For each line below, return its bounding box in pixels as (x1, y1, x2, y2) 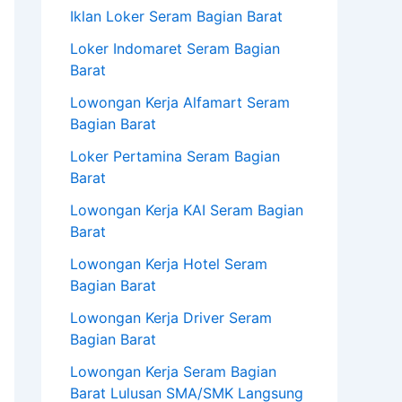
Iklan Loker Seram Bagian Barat (70, 7, 283, 26)
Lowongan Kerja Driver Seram (70, 309, 272, 328)
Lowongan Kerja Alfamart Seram (70, 93, 290, 112)
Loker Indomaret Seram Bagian (70, 39, 280, 58)
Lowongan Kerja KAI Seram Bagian (70, 201, 303, 220)
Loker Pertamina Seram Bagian (70, 147, 280, 166)
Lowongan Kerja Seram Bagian (70, 363, 276, 381)
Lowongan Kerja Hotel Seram (70, 255, 267, 274)
